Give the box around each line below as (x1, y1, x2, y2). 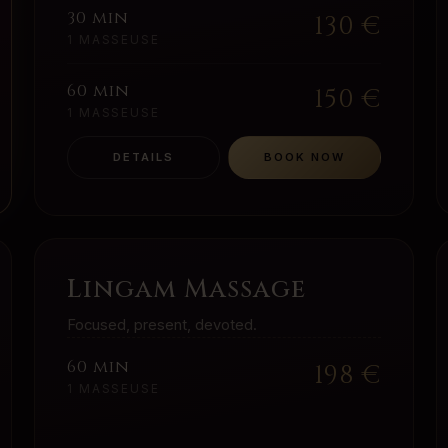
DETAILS (112, 150, 175, 165)
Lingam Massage (67, 272, 307, 308)
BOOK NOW (263, 150, 346, 165)
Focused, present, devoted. (67, 316, 257, 335)
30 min (67, 7, 130, 30)
